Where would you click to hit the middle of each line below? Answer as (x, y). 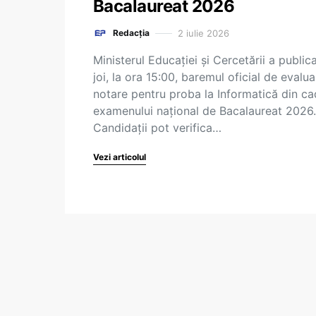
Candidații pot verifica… (157, 128)
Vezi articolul (120, 157)
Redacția (131, 33)
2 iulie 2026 (203, 33)
